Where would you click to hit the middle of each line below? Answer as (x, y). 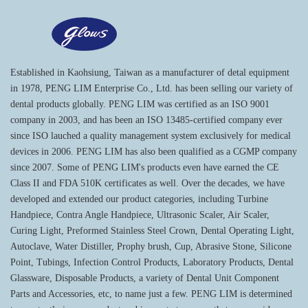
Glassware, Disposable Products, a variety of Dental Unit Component (145, 278)
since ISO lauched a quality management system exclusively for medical (151, 135)
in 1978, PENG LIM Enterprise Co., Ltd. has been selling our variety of (152, 88)
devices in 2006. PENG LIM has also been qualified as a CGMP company (154, 151)
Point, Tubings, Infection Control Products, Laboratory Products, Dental (152, 262)
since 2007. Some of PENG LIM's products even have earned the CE (145, 167)
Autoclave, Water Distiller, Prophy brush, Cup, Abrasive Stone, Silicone (151, 246)
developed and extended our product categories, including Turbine (139, 199)
